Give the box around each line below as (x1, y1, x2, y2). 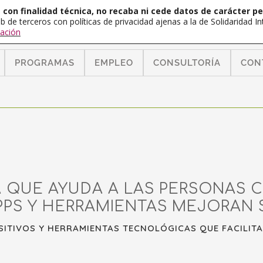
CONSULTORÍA (153, 58, 221, 68)
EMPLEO (95, 58, 133, 68)
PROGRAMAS (15, 58, 75, 68)
